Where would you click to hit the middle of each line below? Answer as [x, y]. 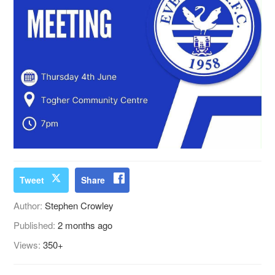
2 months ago [85, 225]
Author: [29, 206]
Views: [29, 245]
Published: [36, 225]
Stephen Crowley [79, 206]
